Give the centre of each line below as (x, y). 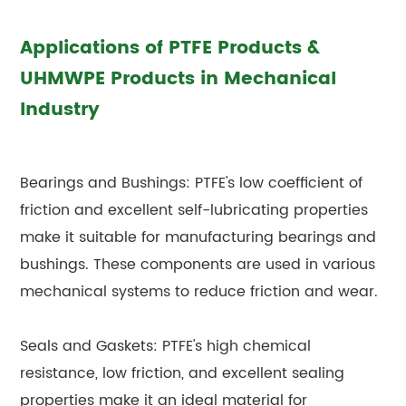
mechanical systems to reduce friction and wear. (199, 291)
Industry (60, 110)
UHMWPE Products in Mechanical (179, 79)
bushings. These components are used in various (198, 264)
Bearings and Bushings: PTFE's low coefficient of (192, 183)
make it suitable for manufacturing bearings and (198, 237)
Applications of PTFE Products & (170, 48)
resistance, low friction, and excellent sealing (183, 373)
